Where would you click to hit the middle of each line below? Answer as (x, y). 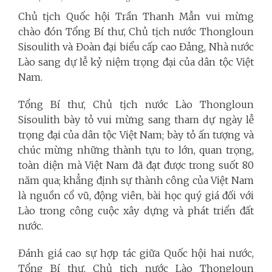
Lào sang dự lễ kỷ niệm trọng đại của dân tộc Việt (136, 62)
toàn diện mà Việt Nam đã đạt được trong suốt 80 (136, 165)
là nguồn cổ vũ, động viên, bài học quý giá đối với (136, 196)
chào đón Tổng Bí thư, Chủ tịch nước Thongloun (136, 32)
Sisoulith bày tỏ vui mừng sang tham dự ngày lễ (136, 120)
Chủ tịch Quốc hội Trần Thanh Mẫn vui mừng (136, 17)
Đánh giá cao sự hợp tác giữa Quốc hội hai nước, (136, 253)
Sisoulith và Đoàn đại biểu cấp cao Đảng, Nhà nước (136, 47)
